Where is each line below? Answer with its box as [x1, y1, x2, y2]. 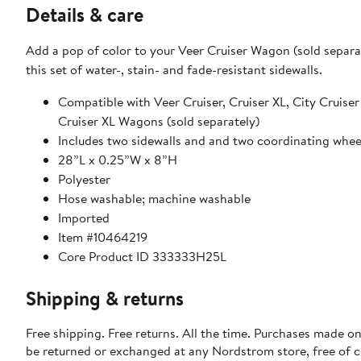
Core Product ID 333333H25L [58, 247, 226, 266]
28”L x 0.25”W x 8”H [58, 151, 177, 169]
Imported [58, 209, 110, 227]
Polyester [58, 170, 110, 189]
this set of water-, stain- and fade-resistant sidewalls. [26, 60, 322, 79]
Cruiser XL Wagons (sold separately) [58, 112, 259, 131]
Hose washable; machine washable [58, 189, 251, 208]
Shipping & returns [26, 284, 184, 313]
